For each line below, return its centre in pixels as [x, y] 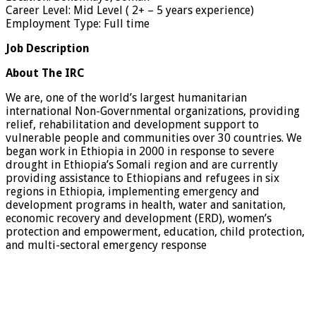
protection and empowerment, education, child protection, [155, 231]
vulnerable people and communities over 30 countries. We [154, 138]
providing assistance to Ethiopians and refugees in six [142, 178]
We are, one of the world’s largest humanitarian [126, 97]
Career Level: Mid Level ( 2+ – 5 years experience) [130, 10]
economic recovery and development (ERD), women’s [139, 218]
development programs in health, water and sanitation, [146, 205]
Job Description [48, 48]
